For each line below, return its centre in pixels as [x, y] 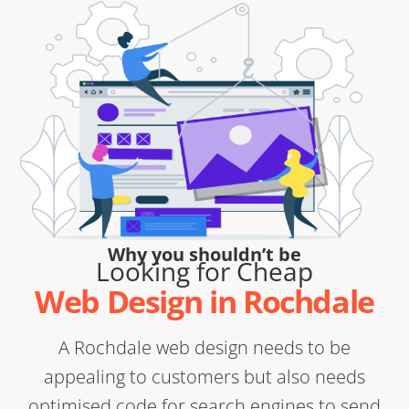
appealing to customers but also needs [204, 377]
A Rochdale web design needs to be [204, 348]
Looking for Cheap [204, 272]
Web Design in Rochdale [204, 302]
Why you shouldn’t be [204, 255]
